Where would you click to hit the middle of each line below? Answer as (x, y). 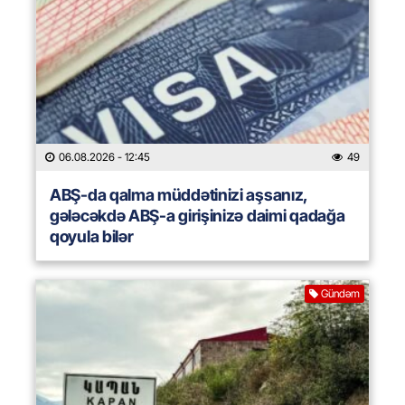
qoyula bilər (94, 237)
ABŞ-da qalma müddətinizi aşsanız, (179, 195)
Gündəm (340, 294)
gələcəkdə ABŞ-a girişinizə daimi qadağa (198, 216)
